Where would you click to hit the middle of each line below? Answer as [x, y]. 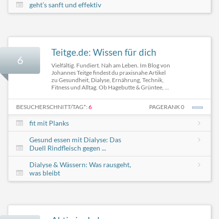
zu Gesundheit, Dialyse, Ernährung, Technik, [108, 80]
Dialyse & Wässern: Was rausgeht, [80, 165]
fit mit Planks [49, 123]
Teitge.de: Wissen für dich [104, 52]
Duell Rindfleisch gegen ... [67, 148]
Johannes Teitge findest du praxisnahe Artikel [109, 73]
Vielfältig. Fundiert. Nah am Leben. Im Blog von [111, 66]
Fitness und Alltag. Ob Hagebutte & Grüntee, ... [110, 88]
